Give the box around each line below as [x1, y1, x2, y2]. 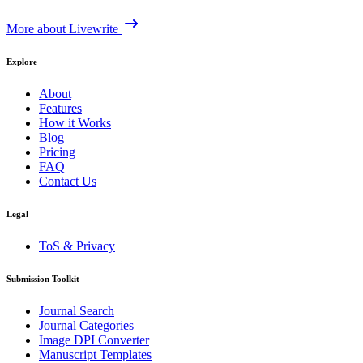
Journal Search [39, 304, 114, 318]
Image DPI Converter [39, 333, 149, 348]
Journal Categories [39, 318, 134, 333]
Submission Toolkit [6, 274, 79, 284]
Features [39, 101, 82, 116]
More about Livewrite [6, 22, 118, 36]
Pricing [39, 145, 75, 160]
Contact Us [39, 174, 96, 189]
